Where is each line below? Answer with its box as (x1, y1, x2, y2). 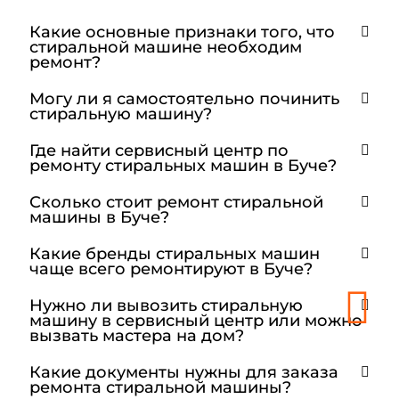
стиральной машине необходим (28, 37, 302, 56)
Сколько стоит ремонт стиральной (28, 191, 323, 211)
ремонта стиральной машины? (28, 377, 291, 396)
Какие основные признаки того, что (28, 21, 335, 41)
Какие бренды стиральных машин (28, 243, 320, 263)
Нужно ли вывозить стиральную (28, 295, 303, 314)
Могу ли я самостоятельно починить (28, 88, 339, 108)
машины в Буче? (28, 207, 169, 226)
